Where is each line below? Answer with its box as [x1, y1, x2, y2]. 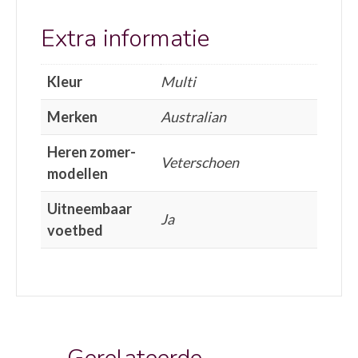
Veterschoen [161, 153, 239, 171]
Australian [161, 107, 226, 125]
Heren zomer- [47, 142, 136, 161]
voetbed [47, 221, 103, 239]
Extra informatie [41, 22, 209, 55]
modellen [47, 164, 108, 182]
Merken [47, 107, 97, 125]
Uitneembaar [47, 199, 132, 217]
